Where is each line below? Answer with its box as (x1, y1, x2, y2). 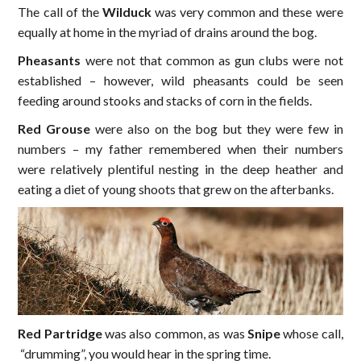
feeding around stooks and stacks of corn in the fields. (18, 92, 313, 108)
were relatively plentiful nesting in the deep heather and (18, 160, 343, 176)
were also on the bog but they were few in (90, 120, 343, 136)
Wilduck (102, 3, 151, 19)
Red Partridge (18, 326, 102, 342)
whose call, (280, 326, 343, 342)
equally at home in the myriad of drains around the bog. (18, 23, 317, 39)
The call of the (18, 3, 102, 19)
